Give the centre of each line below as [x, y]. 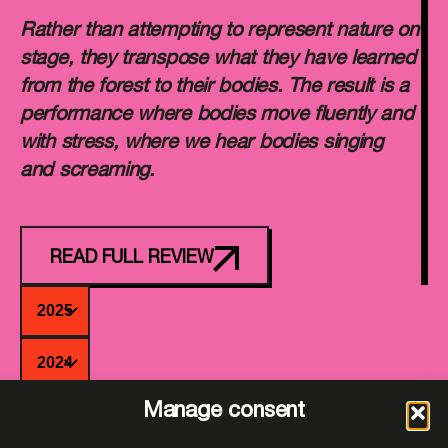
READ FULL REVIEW [132, 259]
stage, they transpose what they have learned [218, 60]
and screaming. [87, 172]
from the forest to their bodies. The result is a [214, 88]
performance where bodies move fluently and [217, 116]
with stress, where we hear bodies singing [201, 144]
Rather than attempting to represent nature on [219, 32]
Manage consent [224, 412]
